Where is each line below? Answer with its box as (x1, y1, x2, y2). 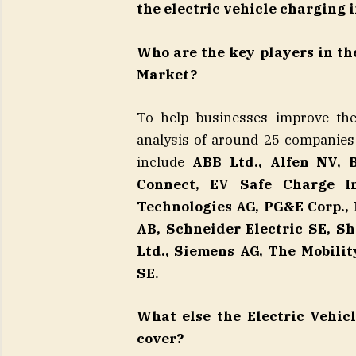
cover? (136, 329, 184, 347)
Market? (136, 65, 197, 83)
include (136, 153, 192, 171)
